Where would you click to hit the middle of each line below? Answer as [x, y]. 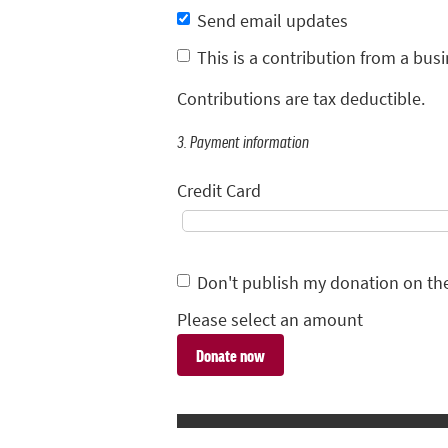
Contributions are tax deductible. [301, 99]
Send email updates [272, 20]
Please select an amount [270, 319]
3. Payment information [243, 140]
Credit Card [219, 191]
